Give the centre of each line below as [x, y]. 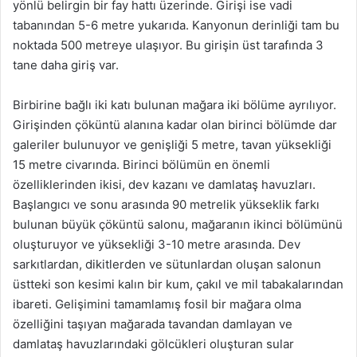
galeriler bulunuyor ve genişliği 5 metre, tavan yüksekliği [172, 144]
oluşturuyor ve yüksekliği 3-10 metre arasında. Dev [157, 244]
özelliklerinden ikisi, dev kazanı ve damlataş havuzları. [164, 184]
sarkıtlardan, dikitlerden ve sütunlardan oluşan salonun [167, 264]
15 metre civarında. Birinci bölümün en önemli [141, 164]
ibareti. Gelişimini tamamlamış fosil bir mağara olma [157, 304]
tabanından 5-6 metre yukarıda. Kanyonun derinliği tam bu [176, 25]
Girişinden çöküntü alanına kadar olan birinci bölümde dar [175, 124]
